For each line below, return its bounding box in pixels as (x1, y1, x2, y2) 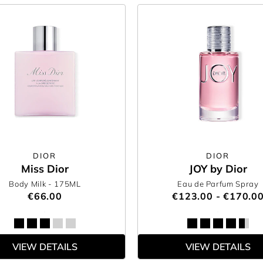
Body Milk (9, 179, 48, 188)
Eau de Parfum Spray (177, 179, 259, 188)
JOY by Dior (188, 162, 247, 176)
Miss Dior (21, 162, 69, 176)
